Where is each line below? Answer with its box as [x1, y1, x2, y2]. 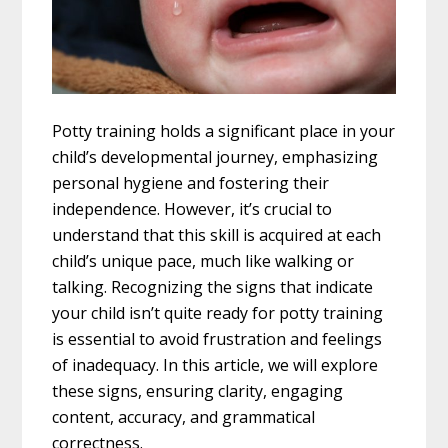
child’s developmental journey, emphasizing [52, 145, 379, 168]
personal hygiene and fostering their [52, 171, 330, 194]
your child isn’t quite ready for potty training [52, 301, 384, 324]
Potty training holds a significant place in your [52, 119, 396, 142]
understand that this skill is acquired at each [52, 223, 382, 246]
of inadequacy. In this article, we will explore [52, 353, 379, 376]
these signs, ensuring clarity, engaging [52, 379, 344, 402]
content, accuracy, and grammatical [52, 405, 316, 428]
